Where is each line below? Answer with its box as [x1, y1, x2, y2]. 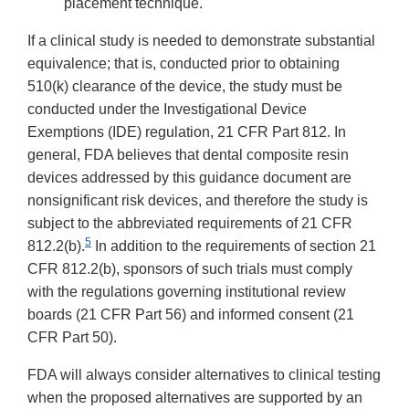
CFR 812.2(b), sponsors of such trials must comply [27, 261, 352, 278]
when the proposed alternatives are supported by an [27, 390, 362, 406]
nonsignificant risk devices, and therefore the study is [27, 193, 368, 209]
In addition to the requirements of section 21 [91, 238, 376, 255]
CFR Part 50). [27, 330, 117, 346]
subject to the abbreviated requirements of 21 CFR [27, 215, 352, 232]
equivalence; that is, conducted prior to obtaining [27, 56, 340, 72]
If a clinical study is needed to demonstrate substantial [27, 33, 375, 49]
